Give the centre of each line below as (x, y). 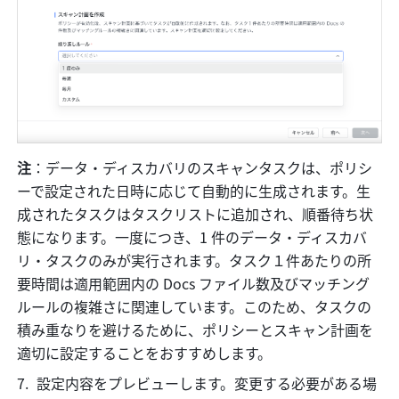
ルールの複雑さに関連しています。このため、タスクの (195, 306)
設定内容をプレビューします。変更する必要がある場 (207, 383)
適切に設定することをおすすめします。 (145, 352)
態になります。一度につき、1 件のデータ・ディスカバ (192, 236)
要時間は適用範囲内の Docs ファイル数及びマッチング (194, 283)
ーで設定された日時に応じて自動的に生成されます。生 (194, 190)
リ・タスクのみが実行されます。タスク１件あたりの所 (195, 260)
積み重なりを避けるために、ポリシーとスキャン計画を (195, 329)
